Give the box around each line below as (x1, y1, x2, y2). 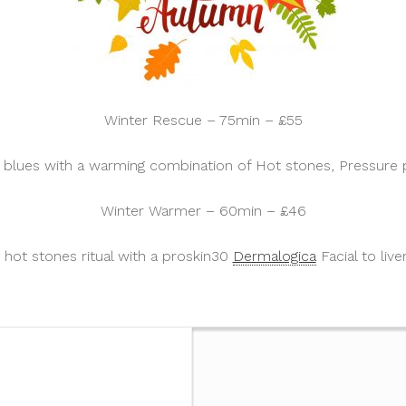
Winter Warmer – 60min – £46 (100, 202, 306, 219)
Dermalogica (232, 247, 316, 265)
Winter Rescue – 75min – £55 (103, 111, 303, 129)
